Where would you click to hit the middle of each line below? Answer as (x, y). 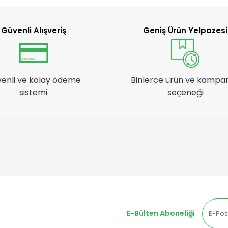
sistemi (34, 92)
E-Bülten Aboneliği (161, 213)
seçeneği (185, 92)
